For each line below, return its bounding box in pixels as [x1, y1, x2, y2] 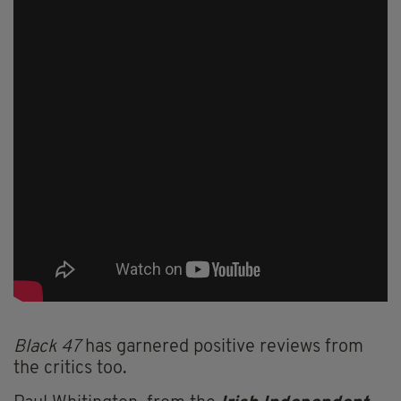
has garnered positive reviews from [81, 338, 363, 357]
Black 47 [13, 338, 81, 357]
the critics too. [13, 360, 127, 379]
